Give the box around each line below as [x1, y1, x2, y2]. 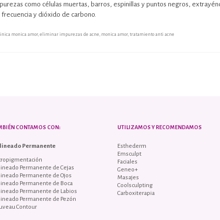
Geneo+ [117, 166, 138, 173]
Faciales [117, 158, 137, 165]
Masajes [117, 174, 139, 181]
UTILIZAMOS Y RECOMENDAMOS [117, 124, 202, 130]
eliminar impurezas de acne [40, 31, 99, 37]
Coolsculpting [117, 182, 153, 189]
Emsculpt [117, 150, 141, 157]
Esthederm [117, 142, 146, 149]
